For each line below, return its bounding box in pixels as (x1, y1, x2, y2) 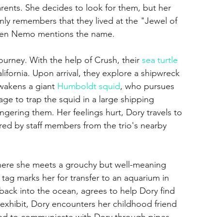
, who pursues (120, 80, 177, 92)
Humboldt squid (57, 80, 120, 92)
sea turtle (142, 54, 178, 65)
